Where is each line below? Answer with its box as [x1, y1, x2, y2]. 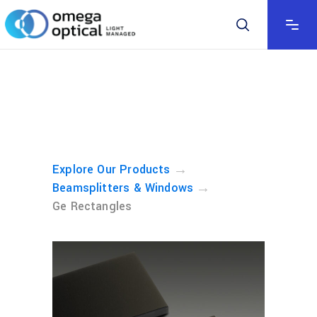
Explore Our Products [52, 161, 171, 178]
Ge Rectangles [52, 198, 132, 214]
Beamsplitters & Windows [52, 180, 194, 196]
